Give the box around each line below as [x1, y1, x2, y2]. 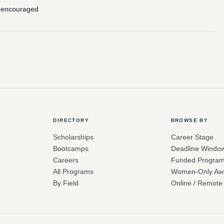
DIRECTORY [53, 117, 89, 123]
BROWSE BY [170, 117, 208, 123]
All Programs [53, 167, 94, 175]
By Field [53, 178, 79, 187]
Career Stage [170, 132, 213, 141]
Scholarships [53, 132, 94, 141]
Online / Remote [170, 178, 222, 187]
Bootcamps [53, 144, 89, 152]
